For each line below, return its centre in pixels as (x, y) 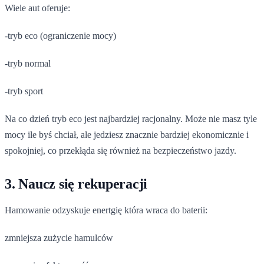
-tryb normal (28, 63)
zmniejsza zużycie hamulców (59, 237)
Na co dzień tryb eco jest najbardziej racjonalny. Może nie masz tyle (131, 118)
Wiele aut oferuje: (37, 8)
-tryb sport (24, 91)
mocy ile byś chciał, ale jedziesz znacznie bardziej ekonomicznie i (127, 134)
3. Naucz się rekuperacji (76, 184)
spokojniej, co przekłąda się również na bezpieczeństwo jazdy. (121, 150)
